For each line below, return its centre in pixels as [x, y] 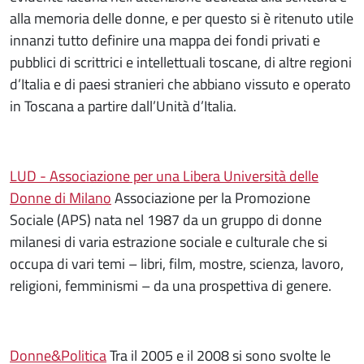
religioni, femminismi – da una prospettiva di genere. [171, 285]
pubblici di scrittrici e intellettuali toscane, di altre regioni [181, 62]
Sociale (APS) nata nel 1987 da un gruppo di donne [166, 219]
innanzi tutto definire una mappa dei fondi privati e [165, 40]
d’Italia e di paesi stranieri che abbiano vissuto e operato [180, 84]
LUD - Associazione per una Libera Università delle [164, 175]
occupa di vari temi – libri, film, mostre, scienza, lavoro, [177, 263]
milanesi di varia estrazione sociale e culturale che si [169, 241]
